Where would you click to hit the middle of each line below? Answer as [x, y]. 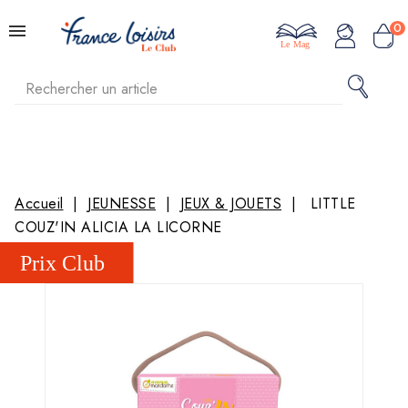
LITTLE [333, 204]
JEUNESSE [122, 204]
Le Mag [295, 45]
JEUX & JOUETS [230, 204]
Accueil [39, 204]
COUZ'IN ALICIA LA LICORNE [118, 227]
